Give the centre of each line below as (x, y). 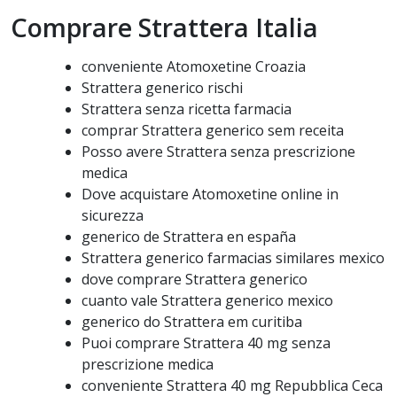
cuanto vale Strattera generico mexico (207, 300)
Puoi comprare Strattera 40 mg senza (206, 343)
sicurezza (113, 215)
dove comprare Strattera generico (195, 279)
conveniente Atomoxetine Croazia (194, 66)
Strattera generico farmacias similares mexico (233, 258)
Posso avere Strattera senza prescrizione (218, 152)
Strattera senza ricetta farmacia (187, 109)
